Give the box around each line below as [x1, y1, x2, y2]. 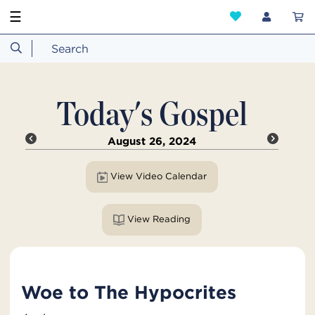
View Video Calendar [165, 170, 207, 183]
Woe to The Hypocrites [21, 281, 236, 304]
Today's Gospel [56, 93, 247, 134]
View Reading [152, 212, 191, 225]
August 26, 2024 [108, 134, 196, 148]
